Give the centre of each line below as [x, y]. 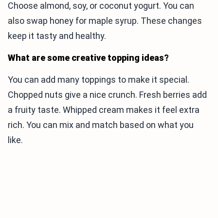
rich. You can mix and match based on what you [101, 125]
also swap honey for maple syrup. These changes [105, 21]
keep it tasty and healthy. [57, 36]
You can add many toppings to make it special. [99, 80]
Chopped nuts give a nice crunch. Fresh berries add [107, 95]
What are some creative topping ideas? [88, 58]
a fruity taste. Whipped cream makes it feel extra [104, 110]
